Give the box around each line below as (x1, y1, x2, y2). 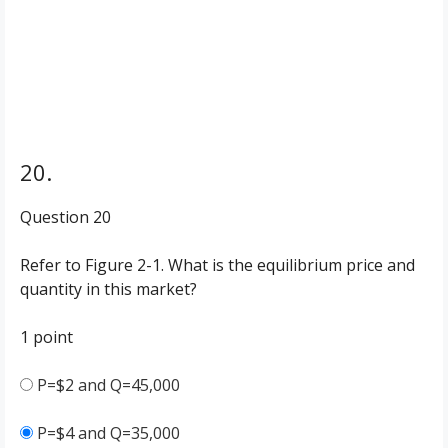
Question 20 (20, 206, 111, 228)
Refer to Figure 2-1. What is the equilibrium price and (20, 254, 415, 276)
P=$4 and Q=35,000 (37, 422, 180, 444)
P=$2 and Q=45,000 (37, 374, 180, 396)
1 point (20, 326, 73, 348)
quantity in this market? (20, 278, 197, 300)
